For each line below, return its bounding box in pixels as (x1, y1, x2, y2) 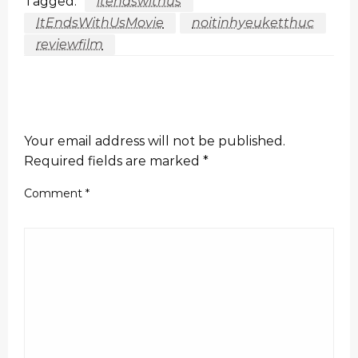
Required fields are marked (24, 153, 203, 169)
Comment (24, 185, 86, 201)
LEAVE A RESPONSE (24, 104, 175, 122)
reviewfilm (36, 36, 103, 52)
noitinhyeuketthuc (192, 14, 314, 30)
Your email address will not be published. (24, 133, 285, 149)
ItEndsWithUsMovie (36, 14, 164, 30)
